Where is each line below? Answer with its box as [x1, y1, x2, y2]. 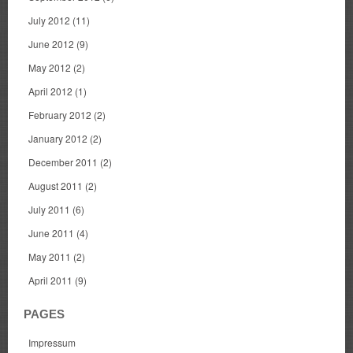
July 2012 [28, 13, 70, 28]
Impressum [28, 336, 76, 350]
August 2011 [28, 179, 83, 193]
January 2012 [28, 132, 87, 146]
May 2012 [28, 61, 71, 75]
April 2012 [28, 84, 72, 98]
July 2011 [28, 203, 70, 217]
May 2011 [28, 250, 71, 264]
